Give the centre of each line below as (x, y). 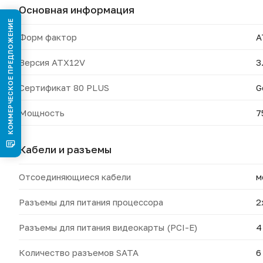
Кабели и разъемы (65, 149)
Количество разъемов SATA (79, 252)
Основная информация (77, 10)
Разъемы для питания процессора (91, 202)
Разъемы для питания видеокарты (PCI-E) (108, 227)
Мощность (42, 113)
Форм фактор (48, 37)
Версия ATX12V (52, 62)
